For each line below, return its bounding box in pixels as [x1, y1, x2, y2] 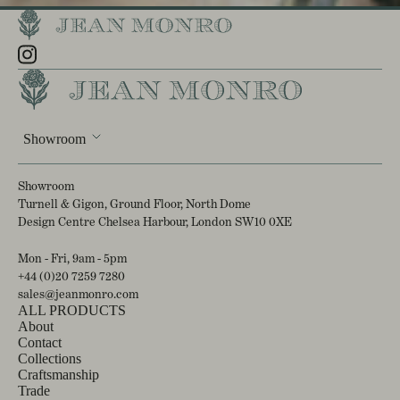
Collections [18, 350, 81, 366]
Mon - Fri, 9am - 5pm [18, 250, 134, 265]
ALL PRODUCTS [18, 302, 126, 318]
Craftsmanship [18, 366, 99, 382]
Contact [18, 334, 62, 350]
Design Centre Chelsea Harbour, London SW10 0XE [18, 213, 292, 229]
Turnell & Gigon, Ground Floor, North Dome [18, 196, 251, 211]
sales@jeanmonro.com [18, 286, 138, 301]
